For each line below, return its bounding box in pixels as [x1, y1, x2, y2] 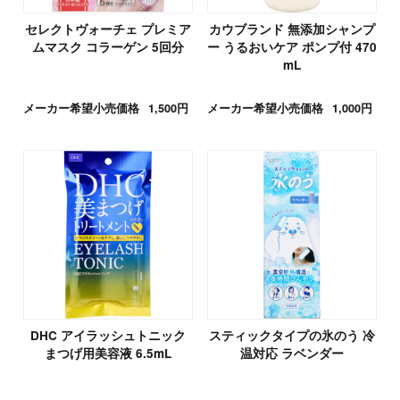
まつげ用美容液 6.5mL [44, 344, 171, 362]
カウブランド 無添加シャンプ [209, 20, 376, 37]
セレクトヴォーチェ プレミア [24, 20, 191, 37]
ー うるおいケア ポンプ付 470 [207, 37, 378, 55]
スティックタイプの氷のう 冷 [209, 326, 376, 344]
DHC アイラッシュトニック [29, 326, 186, 344]
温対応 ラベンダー [240, 344, 345, 362]
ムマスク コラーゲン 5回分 [31, 37, 184, 55]
